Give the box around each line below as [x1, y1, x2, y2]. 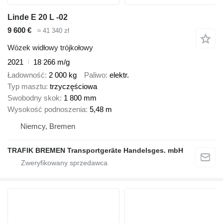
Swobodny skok [7, 94, 60, 103]
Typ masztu [7, 82, 46, 91]
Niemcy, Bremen [20, 122, 75, 131]
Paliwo [84, 71, 106, 80]
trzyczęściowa [50, 82, 97, 91]
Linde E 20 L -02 [7, 13, 68, 22]
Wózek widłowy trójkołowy [7, 43, 93, 52]
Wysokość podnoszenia [7, 105, 86, 114]
